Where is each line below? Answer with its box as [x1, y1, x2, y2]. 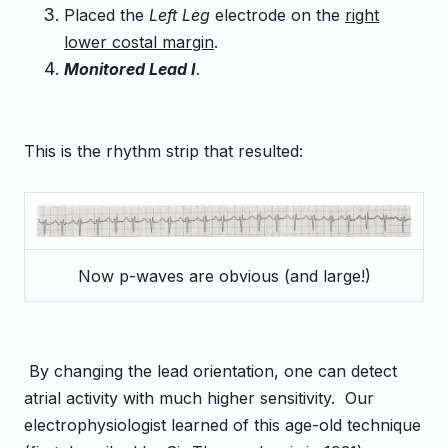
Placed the [64, 5, 149, 25]
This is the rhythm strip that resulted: [24, 141, 303, 161]
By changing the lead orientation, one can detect [24, 361, 397, 381]
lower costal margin [64, 32, 214, 52]
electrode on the [210, 5, 345, 25]
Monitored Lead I [64, 59, 196, 79]
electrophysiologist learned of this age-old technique [24, 415, 421, 435]
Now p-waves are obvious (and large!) [77, 266, 371, 286]
